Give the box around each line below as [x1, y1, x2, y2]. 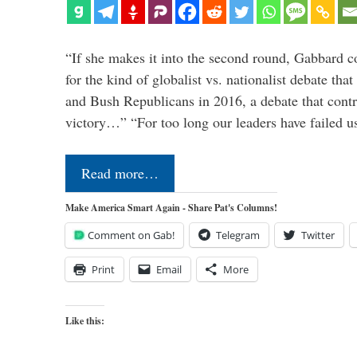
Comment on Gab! [88, 228, 175, 243]
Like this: [65, 314, 104, 328]
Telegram [216, 228, 260, 243]
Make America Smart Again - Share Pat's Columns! [65, 201, 277, 215]
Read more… [81, 163, 159, 183]
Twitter [301, 228, 335, 243]
